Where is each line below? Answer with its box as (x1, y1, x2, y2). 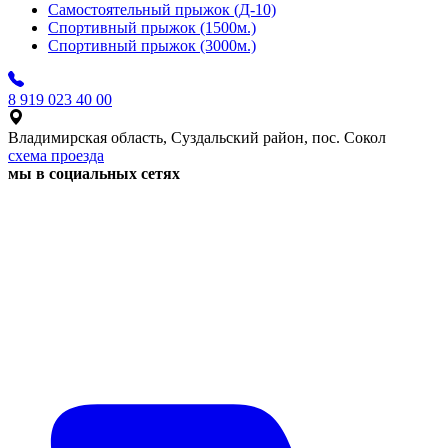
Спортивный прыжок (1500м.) (48, 18, 256, 36)
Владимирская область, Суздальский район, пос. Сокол (8, 128, 386, 146)
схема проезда (8, 146, 104, 164)
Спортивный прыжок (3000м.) (48, 36, 256, 54)
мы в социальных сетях (8, 164, 180, 182)
